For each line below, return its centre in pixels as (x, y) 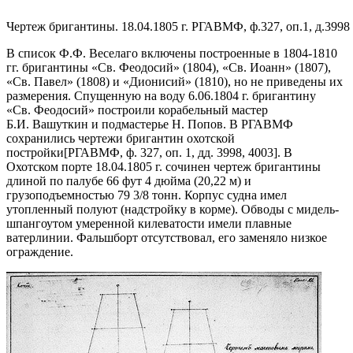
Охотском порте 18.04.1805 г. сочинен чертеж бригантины (163, 166)
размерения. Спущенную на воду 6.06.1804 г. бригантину (161, 95)
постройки (35, 152)
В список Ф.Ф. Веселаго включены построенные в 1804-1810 (172, 53)
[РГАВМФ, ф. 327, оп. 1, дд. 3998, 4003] (171, 152)
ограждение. (40, 251)
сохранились (42, 138)
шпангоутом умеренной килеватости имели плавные (149, 223)
